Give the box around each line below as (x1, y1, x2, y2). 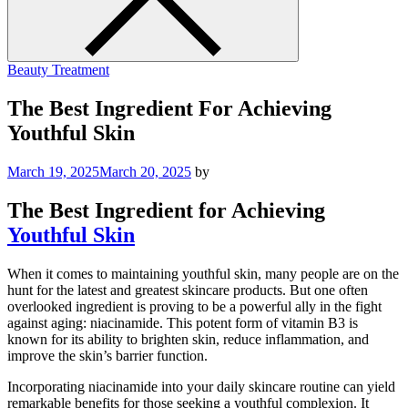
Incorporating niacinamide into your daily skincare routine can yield (7, 378, 395, 394)
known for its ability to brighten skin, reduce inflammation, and (7, 331, 369, 347)
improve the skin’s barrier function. (7, 347, 208, 363)
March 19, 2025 (7, 163, 99, 179)
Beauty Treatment (7, 62, 109, 77)
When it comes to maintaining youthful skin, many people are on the (7, 265, 399, 281)
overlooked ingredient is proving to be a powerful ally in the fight (7, 298, 382, 314)
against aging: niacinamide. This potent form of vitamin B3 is (7, 314, 358, 331)
